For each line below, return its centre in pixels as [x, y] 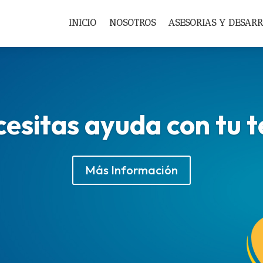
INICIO [82, 22]
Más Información [131, 170]
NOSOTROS [132, 22]
